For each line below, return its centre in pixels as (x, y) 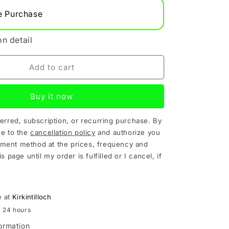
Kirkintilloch (32, 197)
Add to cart (52, 67)
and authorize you (128, 133)
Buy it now (52, 96)
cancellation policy (63, 133)
